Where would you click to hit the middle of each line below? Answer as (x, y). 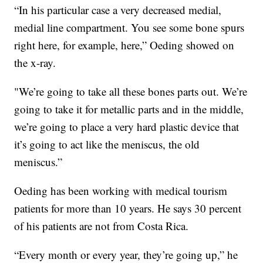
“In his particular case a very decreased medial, (118, 10)
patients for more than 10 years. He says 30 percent (128, 208)
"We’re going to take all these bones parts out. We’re (131, 92)
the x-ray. (35, 63)
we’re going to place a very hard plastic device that (127, 127)
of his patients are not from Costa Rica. (102, 226)
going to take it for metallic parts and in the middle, (129, 109)
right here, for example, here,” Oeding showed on (124, 45)
